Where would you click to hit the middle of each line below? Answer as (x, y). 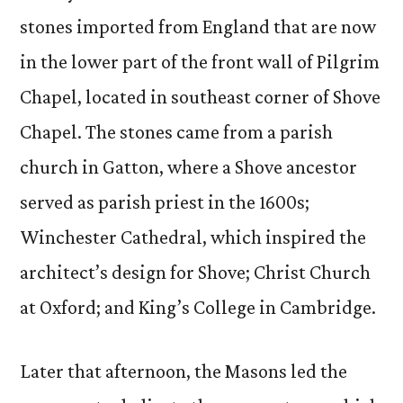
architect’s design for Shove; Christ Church (195, 272)
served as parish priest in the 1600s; (165, 202)
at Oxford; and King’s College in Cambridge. (198, 307)
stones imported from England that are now (198, 27)
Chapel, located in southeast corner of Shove (200, 97)
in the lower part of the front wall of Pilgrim (200, 62)
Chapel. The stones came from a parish (176, 132)
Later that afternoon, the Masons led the (184, 371)
